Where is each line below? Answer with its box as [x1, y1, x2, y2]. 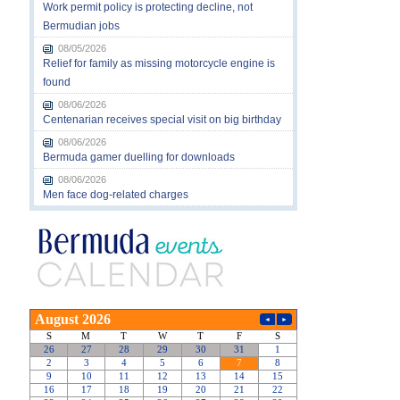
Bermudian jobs [42, 19, 120, 32]
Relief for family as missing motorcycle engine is [42, 56, 275, 70]
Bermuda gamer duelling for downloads [42, 150, 235, 163]
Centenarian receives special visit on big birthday [42, 112, 281, 126]
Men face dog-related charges [42, 187, 188, 201]
